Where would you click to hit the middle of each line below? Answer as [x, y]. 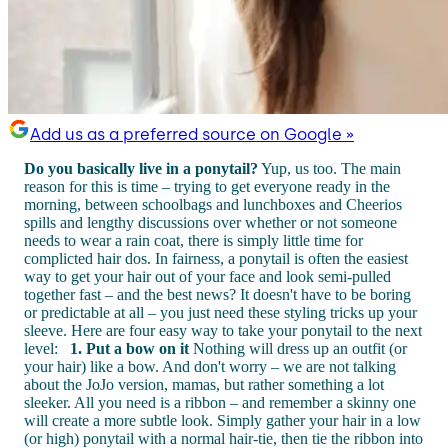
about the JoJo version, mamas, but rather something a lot [204, 384]
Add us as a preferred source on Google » [192, 134]
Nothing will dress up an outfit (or [298, 348]
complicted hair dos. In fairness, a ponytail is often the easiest [216, 258]
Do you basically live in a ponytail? [141, 168]
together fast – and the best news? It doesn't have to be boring [217, 294]
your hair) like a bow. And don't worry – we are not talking [210, 366]
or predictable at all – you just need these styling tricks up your [220, 312]
